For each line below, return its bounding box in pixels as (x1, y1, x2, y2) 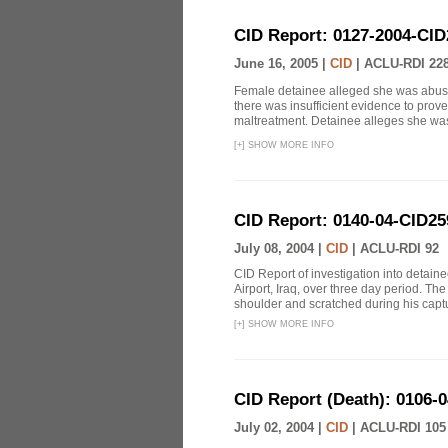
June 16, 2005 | (234, 56, 330, 71)
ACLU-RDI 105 (360, 420, 446, 435)
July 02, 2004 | (234, 420, 326, 435)
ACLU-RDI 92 (360, 241, 439, 256)
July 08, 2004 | (234, 241, 326, 256)
